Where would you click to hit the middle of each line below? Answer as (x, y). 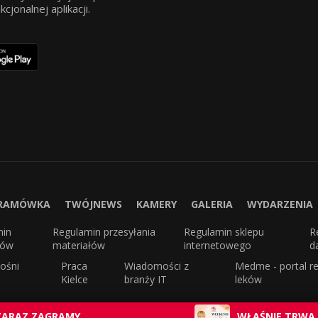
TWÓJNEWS (93, 204)
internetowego (218, 246)
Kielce (75, 280)
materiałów (78, 246)
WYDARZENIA (280, 204)
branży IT (146, 280)
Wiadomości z (157, 266)
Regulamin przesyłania (104, 232)
